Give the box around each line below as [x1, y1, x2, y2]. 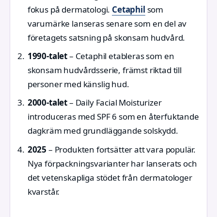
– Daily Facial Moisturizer [67, 97, 162, 108]
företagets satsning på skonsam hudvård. [27, 31, 186, 43]
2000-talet [27, 97, 68, 108]
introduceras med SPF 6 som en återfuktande [27, 111, 199, 123]
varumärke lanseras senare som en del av [27, 17, 187, 29]
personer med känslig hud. [27, 78, 129, 90]
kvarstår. [27, 186, 60, 197]
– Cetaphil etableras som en [67, 50, 174, 62]
